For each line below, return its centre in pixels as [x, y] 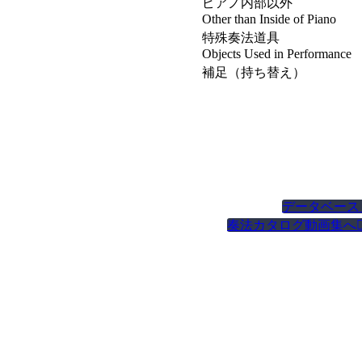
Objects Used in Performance [277, 54]
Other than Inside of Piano [269, 19]
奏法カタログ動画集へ [292, 225]
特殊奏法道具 [241, 38]
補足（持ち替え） [254, 72]
